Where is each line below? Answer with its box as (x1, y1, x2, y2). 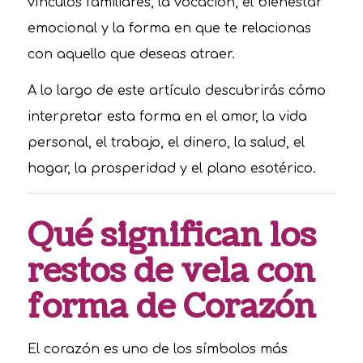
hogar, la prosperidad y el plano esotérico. (27, 161, 316, 177)
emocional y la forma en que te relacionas (27, 20, 311, 36)
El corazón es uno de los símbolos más (27, 341, 288, 357)
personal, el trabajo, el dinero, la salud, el (27, 135, 305, 151)
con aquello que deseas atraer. (27, 46, 235, 62)
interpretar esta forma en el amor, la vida (27, 109, 307, 125)
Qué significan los (27, 213, 316, 259)
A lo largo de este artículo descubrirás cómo (27, 83, 326, 99)
